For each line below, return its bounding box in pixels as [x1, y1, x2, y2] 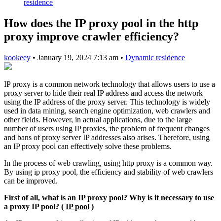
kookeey [4, 53, 31, 62]
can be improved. [4, 176, 58, 185]
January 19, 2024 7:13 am [37, 53, 120, 62]
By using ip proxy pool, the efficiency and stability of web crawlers [4, 167, 213, 176]
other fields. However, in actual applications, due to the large [4, 115, 192, 124]
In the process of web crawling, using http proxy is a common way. [4, 158, 213, 167]
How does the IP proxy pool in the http [4, 16, 198, 30]
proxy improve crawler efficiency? [4, 30, 179, 43]
